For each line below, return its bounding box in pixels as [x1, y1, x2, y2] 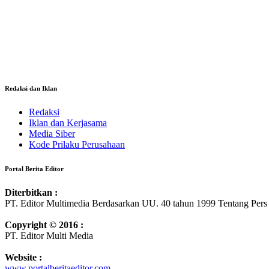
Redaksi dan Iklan [5, 85, 57, 92]
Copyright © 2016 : [5, 219, 83, 230]
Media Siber [29, 128, 75, 139]
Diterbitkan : [5, 187, 58, 198]
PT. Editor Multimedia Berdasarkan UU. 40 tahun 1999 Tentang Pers [5, 198, 267, 208]
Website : [5, 252, 42, 262]
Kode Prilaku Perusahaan [29, 139, 125, 150]
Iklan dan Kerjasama [29, 118, 107, 128]
